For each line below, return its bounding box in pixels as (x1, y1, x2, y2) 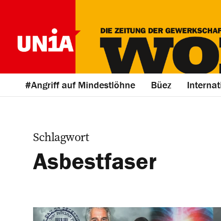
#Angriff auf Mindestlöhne (25, 78, 135, 91)
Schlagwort (33, 129, 89, 145)
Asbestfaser (33, 147, 157, 175)
